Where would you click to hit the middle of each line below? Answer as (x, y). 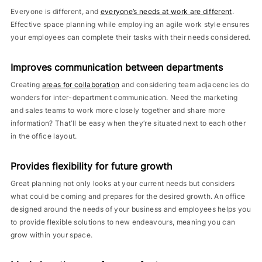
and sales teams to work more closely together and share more (118, 110)
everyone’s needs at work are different (166, 11)
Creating (25, 85)
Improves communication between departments (116, 67)
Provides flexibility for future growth (91, 166)
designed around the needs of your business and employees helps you (131, 209)
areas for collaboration (81, 85)
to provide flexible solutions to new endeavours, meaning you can (123, 222)
